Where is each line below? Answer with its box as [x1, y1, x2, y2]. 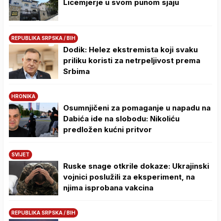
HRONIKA [11, 93, 36, 99]
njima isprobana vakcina [63, 183, 153, 192]
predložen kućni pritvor [63, 124, 152, 134]
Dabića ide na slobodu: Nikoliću [63, 113, 180, 123]
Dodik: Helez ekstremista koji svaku [63, 44, 198, 54]
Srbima [63, 66, 90, 76]
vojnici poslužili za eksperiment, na [63, 172, 195, 182]
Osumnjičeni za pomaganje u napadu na [63, 103, 211, 112]
